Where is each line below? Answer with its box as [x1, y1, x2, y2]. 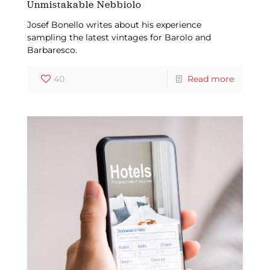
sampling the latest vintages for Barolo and [27, 32, 211, 43]
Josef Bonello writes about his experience [27, 19, 201, 31]
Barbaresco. [27, 45, 77, 56]
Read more [187, 74, 234, 85]
